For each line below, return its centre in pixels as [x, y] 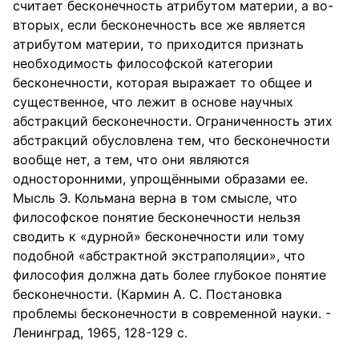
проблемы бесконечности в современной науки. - [172, 313]
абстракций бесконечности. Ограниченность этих [173, 121]
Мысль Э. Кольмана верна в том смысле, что [155, 198]
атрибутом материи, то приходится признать [158, 44]
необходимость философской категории [143, 63]
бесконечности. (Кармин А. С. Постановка [147, 294]
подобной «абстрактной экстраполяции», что [159, 256]
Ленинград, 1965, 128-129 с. [100, 333]
